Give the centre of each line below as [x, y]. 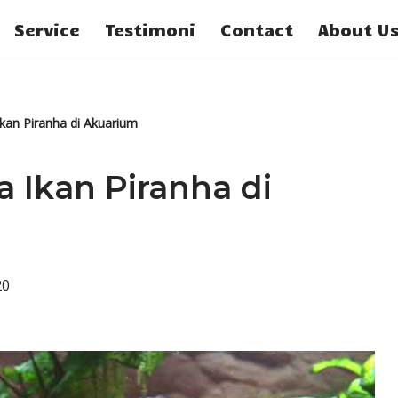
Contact [257, 29]
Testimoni [150, 29]
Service [47, 29]
